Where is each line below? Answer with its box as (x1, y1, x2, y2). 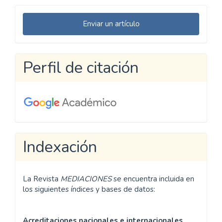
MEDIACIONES (60, 173, 111, 184)
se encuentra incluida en (111, 173, 194, 184)
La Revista (23, 173, 60, 184)
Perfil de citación (23, 57, 139, 78)
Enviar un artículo (82, 19, 140, 29)
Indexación (23, 136, 97, 158)
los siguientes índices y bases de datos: (23, 184, 155, 194)
